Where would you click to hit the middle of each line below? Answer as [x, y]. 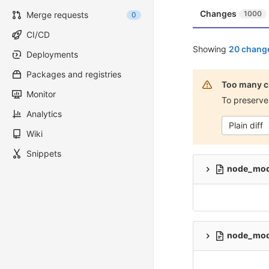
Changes [218, 14]
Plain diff [246, 125]
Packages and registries [74, 74]
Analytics [44, 114]
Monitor [41, 94]
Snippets [44, 153]
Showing [211, 49]
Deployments [52, 54]
